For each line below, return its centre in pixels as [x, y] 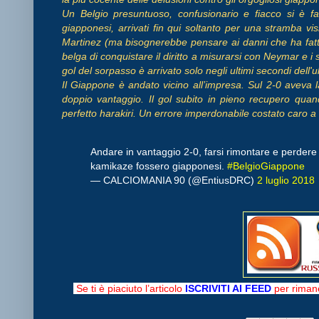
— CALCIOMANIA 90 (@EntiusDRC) [174, 181]
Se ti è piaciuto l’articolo [129, 289]
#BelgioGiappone [266, 166]
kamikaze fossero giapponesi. [159, 166]
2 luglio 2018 [286, 181]
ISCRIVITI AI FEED [228, 289]
